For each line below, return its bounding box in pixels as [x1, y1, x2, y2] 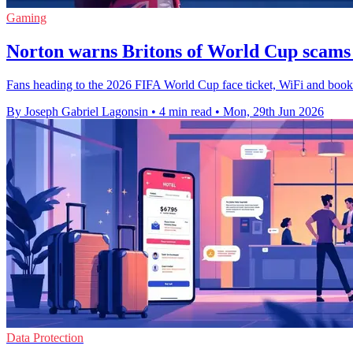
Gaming [6, 10, 46, 24]
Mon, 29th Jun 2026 [223, 104, 324, 118]
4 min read [159, 104, 212, 118]
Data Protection [6, 330, 84, 344]
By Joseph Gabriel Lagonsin [6, 104, 148, 118]
